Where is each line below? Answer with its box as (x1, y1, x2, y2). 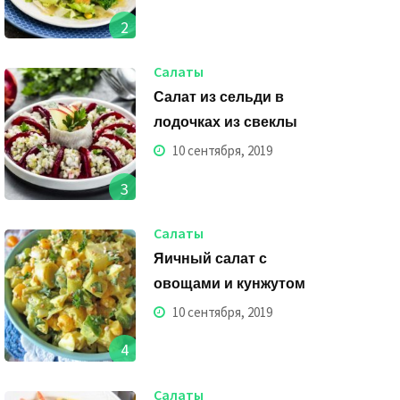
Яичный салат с (154, 249, 268, 268)
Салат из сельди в (154, 87, 285, 106)
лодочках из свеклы (154, 112, 298, 131)
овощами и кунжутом (154, 274, 306, 293)
